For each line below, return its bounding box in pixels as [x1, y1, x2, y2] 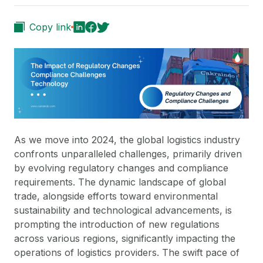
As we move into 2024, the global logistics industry [14, 133, 240, 146]
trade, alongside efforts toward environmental [14, 190, 218, 202]
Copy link [29, 21, 71, 33]
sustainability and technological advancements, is [14, 204, 232, 216]
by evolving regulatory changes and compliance [14, 161, 228, 174]
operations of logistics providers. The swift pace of [14, 246, 240, 258]
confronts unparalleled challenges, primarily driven [14, 147, 242, 160]
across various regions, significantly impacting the [14, 232, 235, 244]
